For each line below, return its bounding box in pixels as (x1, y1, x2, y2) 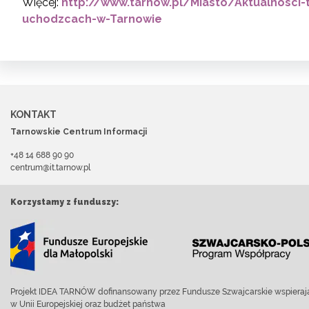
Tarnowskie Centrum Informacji (10, 127, 147, 137)
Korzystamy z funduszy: (10, 197, 119, 207)
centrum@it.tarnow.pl (10, 163, 90, 172)
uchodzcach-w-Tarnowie (22, 12, 162, 26)
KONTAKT (10, 109, 57, 120)
